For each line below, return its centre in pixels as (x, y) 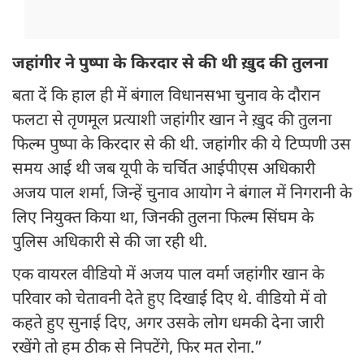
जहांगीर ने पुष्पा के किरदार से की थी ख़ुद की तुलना (170, 65)
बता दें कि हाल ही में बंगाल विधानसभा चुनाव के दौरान (166, 97)
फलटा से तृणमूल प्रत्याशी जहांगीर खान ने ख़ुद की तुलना (172, 121)
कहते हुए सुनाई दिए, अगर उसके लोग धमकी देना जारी (168, 325)
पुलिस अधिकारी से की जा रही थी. (112, 243)
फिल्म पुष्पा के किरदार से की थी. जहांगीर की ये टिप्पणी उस (182, 146)
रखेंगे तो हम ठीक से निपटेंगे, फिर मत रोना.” (137, 349)
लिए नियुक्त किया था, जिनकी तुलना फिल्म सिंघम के (163, 219)
